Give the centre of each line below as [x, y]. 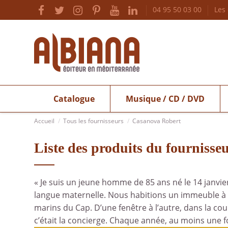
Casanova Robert [157, 121]
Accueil [44, 121]
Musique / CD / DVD [165, 98]
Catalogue [74, 98]
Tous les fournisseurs [94, 121]
